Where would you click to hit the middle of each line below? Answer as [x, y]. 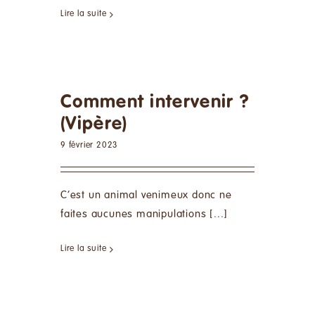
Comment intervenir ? [155, 103]
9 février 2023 [90, 146]
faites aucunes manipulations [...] [144, 214]
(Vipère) [94, 124]
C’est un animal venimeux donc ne [146, 195]
